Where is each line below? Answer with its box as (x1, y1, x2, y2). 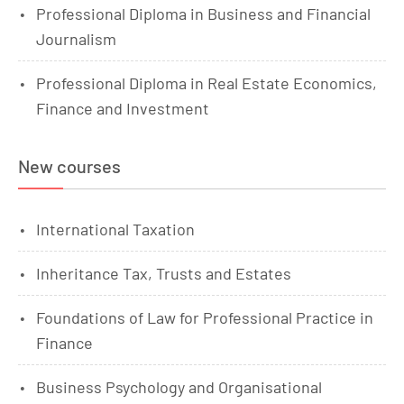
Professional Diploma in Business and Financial (36, 4, 371, 24)
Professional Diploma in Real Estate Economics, (36, 73, 377, 94)
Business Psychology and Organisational (36, 377, 322, 398)
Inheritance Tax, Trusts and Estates (36, 263, 291, 284)
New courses (18, 155, 121, 178)
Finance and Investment (36, 98, 209, 119)
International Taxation (36, 219, 195, 240)
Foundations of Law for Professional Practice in (36, 308, 373, 328)
